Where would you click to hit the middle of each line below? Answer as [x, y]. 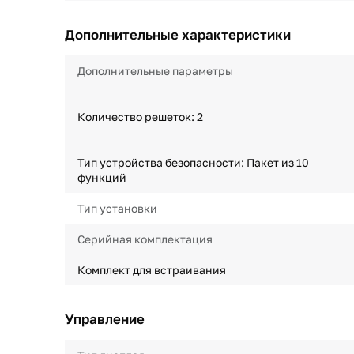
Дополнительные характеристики [178, 34]
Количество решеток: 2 [140, 117]
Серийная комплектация [145, 239]
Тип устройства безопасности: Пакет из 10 [193, 162]
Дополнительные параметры [155, 71]
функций [102, 177]
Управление [105, 319]
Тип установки [117, 208]
